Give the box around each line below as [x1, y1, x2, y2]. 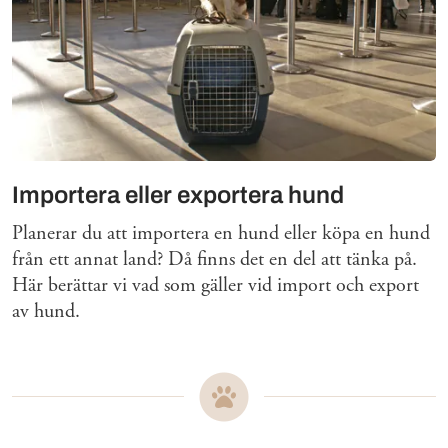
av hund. [12, 298, 80, 324]
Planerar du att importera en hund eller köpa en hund [12, 220, 430, 246]
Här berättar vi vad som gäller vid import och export [12, 272, 419, 298]
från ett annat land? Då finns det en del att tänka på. [12, 246, 417, 272]
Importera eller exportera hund [12, 181, 344, 208]
